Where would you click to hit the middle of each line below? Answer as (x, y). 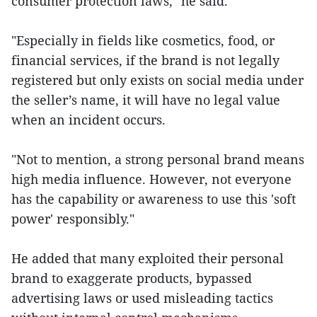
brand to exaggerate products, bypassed (132, 278)
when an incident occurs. (88, 120)
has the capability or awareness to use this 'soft (154, 199)
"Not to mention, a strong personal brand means (158, 159)
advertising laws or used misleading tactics (142, 298)
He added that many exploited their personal (148, 258)
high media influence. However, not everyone (151, 179)
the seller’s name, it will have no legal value (146, 100)
